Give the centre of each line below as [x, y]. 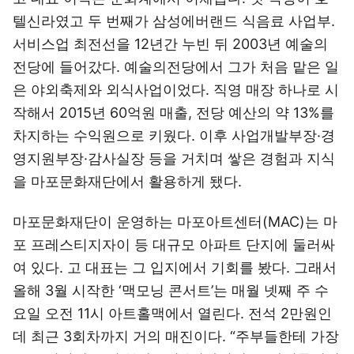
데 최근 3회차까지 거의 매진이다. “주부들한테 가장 [176, 336]
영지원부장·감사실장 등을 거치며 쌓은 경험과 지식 [174, 158]
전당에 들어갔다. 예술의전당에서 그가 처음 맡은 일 [176, 67]
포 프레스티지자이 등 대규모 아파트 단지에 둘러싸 [174, 245]
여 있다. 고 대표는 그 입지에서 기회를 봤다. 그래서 [175, 267]
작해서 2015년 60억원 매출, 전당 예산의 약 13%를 [173, 113]
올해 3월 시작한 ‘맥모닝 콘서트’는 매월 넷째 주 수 [171, 290]
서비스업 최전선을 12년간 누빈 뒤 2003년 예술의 [170, 44]
